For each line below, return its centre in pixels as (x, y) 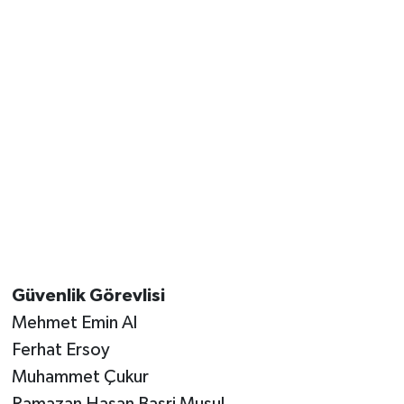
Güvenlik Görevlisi (88, 296)
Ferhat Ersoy (60, 350)
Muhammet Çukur (80, 377)
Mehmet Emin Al (74, 323)
